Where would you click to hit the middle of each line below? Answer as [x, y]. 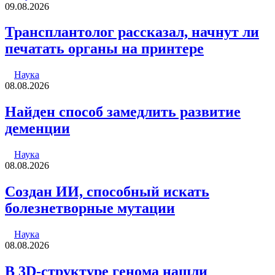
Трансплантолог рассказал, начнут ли [132, 32]
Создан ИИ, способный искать [107, 192]
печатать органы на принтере [104, 49]
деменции [37, 129]
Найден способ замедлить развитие [123, 112]
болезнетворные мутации [90, 208]
